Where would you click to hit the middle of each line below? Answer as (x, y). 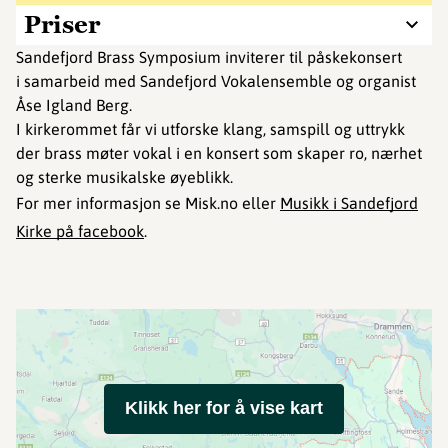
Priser (62, 24)
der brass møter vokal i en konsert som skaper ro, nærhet (219, 153)
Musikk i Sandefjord (349, 203)
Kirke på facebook (80, 231)
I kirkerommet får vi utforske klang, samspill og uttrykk (212, 129)
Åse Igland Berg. (74, 105)
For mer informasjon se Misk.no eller (148, 203)
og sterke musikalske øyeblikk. (124, 177)
